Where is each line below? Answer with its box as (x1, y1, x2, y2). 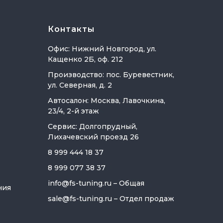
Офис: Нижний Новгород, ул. (48, 44, 156, 53)
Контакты (48, 24, 95, 34)
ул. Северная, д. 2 (48, 81, 112, 90)
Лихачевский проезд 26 (48, 132, 139, 141)
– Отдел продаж (112, 194, 174, 203)
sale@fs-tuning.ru (48, 194, 112, 203)
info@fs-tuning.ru (48, 179, 111, 188)
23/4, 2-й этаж (48, 107, 99, 115)
